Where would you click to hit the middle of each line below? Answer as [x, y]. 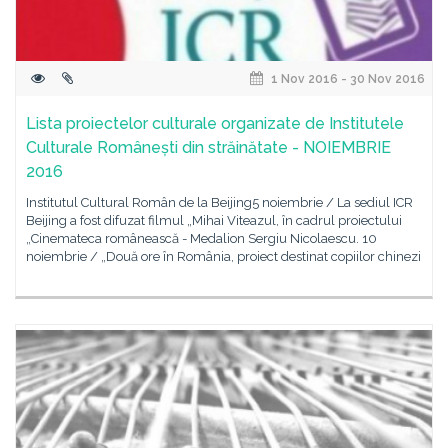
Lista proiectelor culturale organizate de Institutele [215, 123]
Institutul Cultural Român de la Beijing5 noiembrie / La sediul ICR [219, 202]
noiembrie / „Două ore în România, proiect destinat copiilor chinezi [223, 256]
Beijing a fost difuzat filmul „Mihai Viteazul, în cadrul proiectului [214, 220]
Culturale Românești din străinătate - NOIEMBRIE [208, 147]
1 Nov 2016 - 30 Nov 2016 [346, 79]
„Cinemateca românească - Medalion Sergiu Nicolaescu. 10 [201, 238]
